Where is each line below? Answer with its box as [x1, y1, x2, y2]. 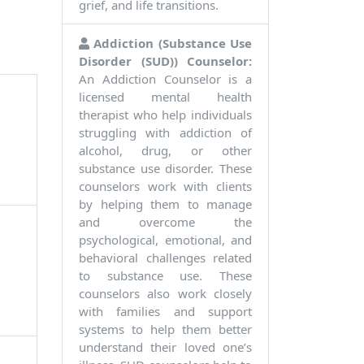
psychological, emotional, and [79, 232, 252, 249]
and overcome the [79, 214, 252, 231]
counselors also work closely [79, 285, 252, 302]
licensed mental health [79, 89, 252, 106]
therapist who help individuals [79, 106, 252, 123]
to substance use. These [79, 267, 252, 284]
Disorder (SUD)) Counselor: [79, 53, 252, 70]
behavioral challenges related [79, 249, 252, 266]
